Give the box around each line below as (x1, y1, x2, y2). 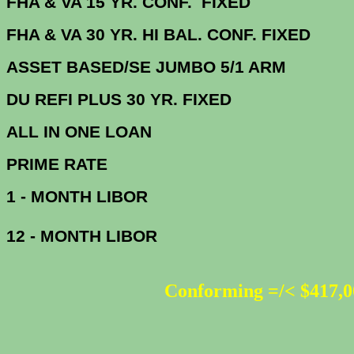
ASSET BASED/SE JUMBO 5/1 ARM (6, 58, 286, 77)
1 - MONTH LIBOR (6, 187, 153, 206)
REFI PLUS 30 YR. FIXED (35, 90, 336, 109)
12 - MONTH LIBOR (6, 227, 162, 246)
